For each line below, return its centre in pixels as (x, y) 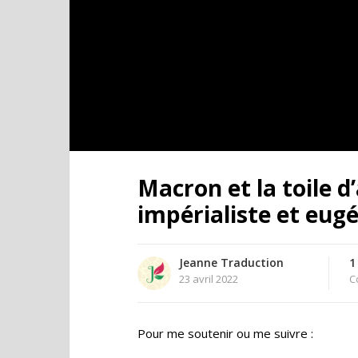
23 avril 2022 (209, 279)
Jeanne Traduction (231, 263)
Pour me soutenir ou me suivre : (225, 333)
